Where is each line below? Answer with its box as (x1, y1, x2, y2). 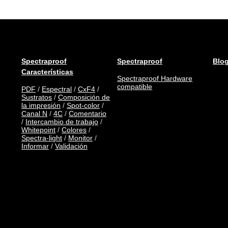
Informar (21, 142, 49, 151)
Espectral (42, 85, 72, 94)
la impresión (21, 101, 61, 110)
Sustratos (21, 93, 52, 102)
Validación (55, 142, 88, 151)
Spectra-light (21, 134, 63, 142)
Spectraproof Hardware (117, 74, 193, 83)
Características (21, 68, 74, 76)
